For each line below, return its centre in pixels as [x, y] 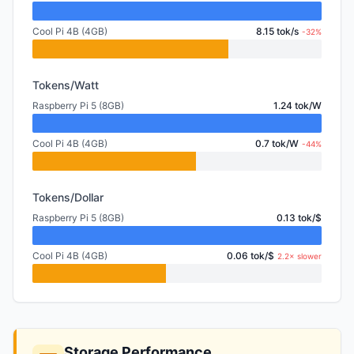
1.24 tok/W [298, 105]
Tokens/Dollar [68, 197]
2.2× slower [299, 256]
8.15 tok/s [277, 31]
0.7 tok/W [277, 143]
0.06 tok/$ [250, 256]
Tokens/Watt [66, 85]
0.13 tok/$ [299, 218]
